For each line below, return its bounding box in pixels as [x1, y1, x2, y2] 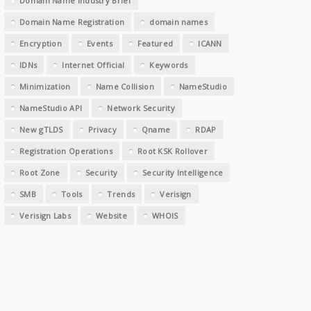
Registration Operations [19, 146, 112, 156]
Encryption [19, 38, 62, 49]
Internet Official [62, 60, 125, 70]
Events [87, 38, 112, 49]
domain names [149, 17, 208, 27]
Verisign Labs [19, 210, 71, 221]
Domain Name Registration [19, 17, 125, 27]
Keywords [149, 60, 188, 70]
